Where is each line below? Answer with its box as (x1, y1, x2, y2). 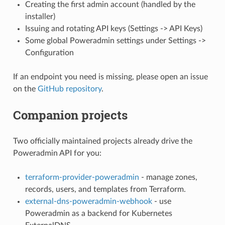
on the (13, 84, 38, 93)
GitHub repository (37, 84, 101, 93)
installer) (25, 12, 55, 21)
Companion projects (13, 106, 128, 123)
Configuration (25, 48, 74, 57)
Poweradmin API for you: (13, 149, 101, 157)
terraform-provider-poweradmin (25, 173, 139, 181)
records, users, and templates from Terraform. (25, 185, 186, 193)
